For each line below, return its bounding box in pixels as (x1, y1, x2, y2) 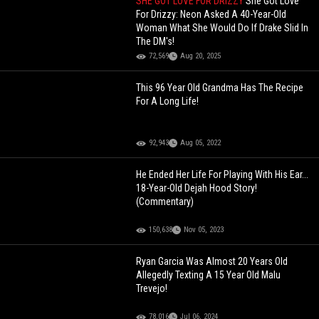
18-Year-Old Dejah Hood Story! (136, 182, 258, 194)
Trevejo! (136, 283, 168, 295)
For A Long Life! (136, 95, 199, 108)
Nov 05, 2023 (184, 225, 224, 235)
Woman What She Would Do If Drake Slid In (136, 22, 309, 34)
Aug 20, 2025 (180, 51, 221, 61)
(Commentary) (136, 196, 194, 208)
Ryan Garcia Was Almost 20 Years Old (136, 256, 288, 268)
